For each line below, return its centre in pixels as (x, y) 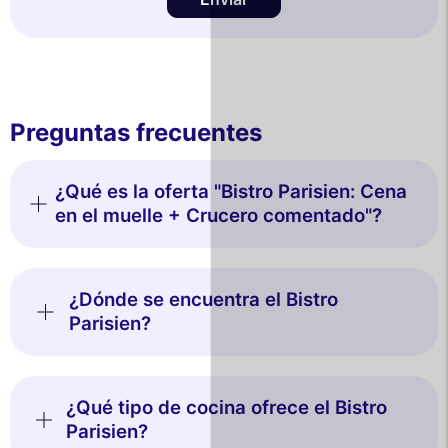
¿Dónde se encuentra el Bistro (204, 300)
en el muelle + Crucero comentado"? (218, 216)
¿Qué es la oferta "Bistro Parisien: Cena (230, 192)
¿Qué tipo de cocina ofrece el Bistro (226, 408)
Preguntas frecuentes (136, 133)
